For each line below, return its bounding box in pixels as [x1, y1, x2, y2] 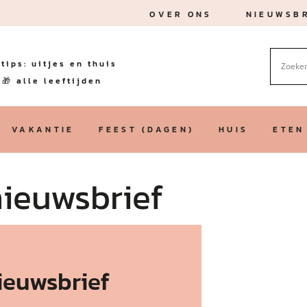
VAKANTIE [12, 123, 75, 136]
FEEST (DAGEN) [99, 123, 195, 136]
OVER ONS [149, 8, 212, 21]
